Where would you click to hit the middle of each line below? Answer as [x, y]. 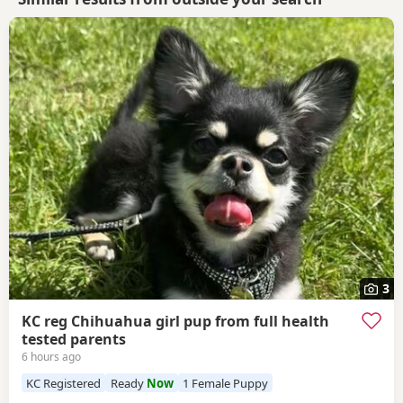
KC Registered [64, 383]
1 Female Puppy [225, 383]
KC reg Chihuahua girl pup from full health [175, 321]
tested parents [74, 339]
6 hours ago [51, 357]
